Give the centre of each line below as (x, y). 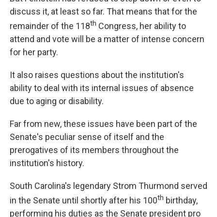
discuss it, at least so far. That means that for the (103, 11)
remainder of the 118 (50, 26)
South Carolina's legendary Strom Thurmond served (108, 186)
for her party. (34, 52)
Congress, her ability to (141, 26)
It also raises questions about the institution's (97, 75)
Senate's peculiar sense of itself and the (87, 137)
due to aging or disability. (57, 101)
